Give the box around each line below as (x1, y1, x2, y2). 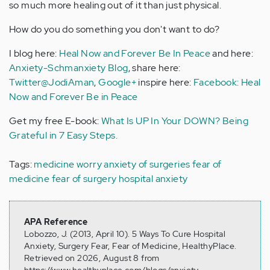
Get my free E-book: (9, 115, 101, 127)
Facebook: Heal (193, 76, 261, 89)
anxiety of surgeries (104, 158, 190, 171)
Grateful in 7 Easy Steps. (9, 129, 118, 142)
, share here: (128, 61, 181, 74)
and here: (210, 47, 254, 60)
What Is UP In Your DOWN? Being (101, 115, 248, 127)
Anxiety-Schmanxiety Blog (9, 61, 128, 74)
